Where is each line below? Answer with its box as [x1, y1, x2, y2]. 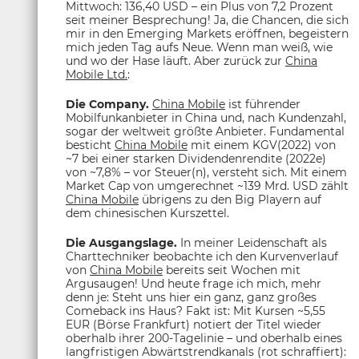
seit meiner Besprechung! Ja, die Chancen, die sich [66, 13, 349, 27]
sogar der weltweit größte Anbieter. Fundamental [66, 124, 345, 139]
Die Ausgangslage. [66, 236, 177, 250]
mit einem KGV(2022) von [188, 138, 336, 152]
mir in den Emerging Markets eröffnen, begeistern [66, 26, 349, 41]
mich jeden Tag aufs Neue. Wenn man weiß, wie [66, 40, 333, 54]
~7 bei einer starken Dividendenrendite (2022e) [66, 151, 326, 166]
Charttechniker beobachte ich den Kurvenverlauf [66, 249, 338, 264]
